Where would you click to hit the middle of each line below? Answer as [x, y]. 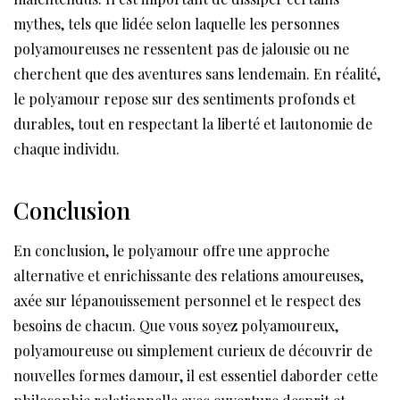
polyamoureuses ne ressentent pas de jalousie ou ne [181, 49]
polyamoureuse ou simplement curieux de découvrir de [193, 351]
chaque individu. [67, 149]
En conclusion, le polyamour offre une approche [171, 251]
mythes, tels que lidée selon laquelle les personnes [176, 24]
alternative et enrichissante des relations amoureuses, [188, 276]
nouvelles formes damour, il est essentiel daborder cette [196, 376]
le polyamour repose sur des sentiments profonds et [184, 99]
